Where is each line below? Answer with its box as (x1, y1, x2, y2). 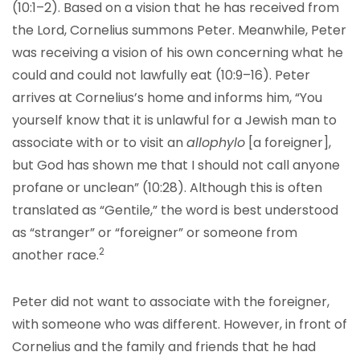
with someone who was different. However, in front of (12, 315, 347, 333)
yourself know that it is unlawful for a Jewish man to (12, 111, 337, 129)
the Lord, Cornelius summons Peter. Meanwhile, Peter (12, 21, 346, 39)
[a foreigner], (245, 133, 331, 152)
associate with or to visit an (12, 133, 186, 152)
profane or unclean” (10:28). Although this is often (12, 178, 322, 197)
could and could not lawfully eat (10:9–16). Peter (12, 66, 310, 84)
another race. (12, 246, 99, 264)
